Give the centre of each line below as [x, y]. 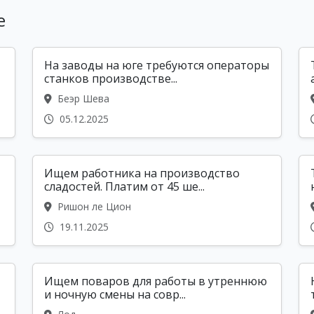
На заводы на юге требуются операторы [157, 66]
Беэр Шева [82, 99]
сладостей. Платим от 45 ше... [124, 187]
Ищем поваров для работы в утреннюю [156, 281]
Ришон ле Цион [93, 207]
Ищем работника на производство [142, 173]
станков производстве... [111, 79]
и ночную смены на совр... [115, 295]
